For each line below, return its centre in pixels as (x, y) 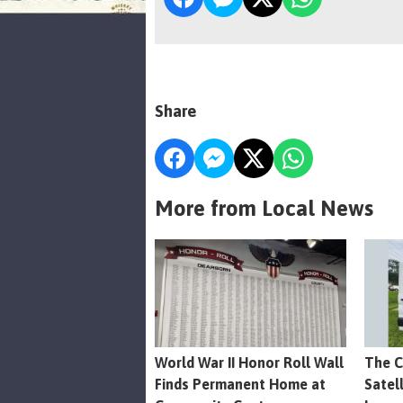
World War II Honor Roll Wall (249, 362)
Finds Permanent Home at (240, 384)
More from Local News (264, 208)
